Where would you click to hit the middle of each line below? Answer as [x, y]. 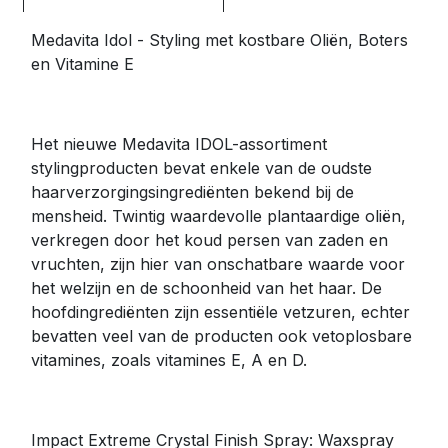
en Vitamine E [82, 63]
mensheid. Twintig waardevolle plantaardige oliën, [218, 215]
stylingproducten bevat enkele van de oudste [201, 167]
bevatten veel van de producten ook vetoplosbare [221, 335]
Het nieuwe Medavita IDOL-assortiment [179, 143]
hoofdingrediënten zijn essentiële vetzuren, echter [220, 311]
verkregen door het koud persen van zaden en [209, 239]
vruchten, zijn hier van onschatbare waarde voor [218, 263]
